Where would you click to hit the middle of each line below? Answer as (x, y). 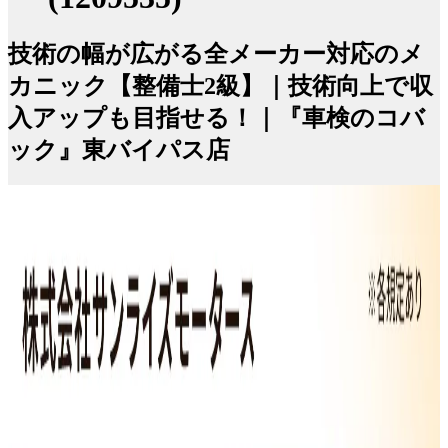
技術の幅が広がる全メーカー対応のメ (216, 53)
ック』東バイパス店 (119, 149)
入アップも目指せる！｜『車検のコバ (216, 117)
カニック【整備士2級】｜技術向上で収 (220, 85)
